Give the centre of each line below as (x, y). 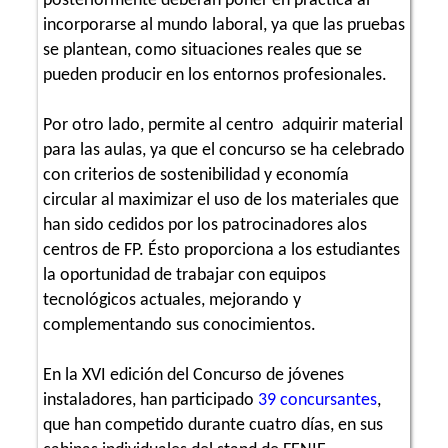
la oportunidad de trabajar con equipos (184, 275)
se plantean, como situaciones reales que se (202, 50)
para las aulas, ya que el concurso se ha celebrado (224, 150)
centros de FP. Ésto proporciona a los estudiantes (221, 250)
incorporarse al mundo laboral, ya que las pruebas (224, 25)
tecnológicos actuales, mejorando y (172, 300)
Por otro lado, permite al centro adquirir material (223, 125)
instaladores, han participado (150, 400)
